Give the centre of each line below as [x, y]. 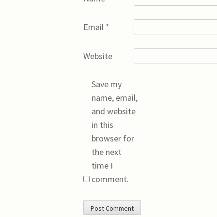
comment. [110, 179]
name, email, [115, 98]
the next [107, 152]
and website [114, 111]
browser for [113, 139]
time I [102, 166]
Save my [107, 84]
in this [102, 125]
